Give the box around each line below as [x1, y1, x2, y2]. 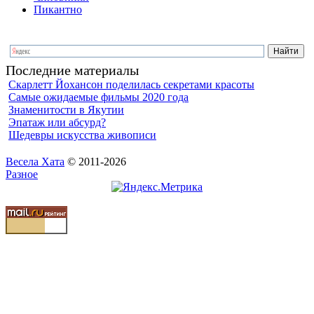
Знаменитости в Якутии [8, 103, 124, 116]
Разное [6, 168, 38, 180]
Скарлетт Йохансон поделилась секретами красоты [8, 78, 254, 90]
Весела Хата [6, 155, 64, 168]
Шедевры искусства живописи [8, 128, 156, 141]
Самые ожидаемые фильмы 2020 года [8, 90, 189, 103]
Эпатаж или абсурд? [8, 116, 106, 128]
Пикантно [34, 3, 82, 15]
